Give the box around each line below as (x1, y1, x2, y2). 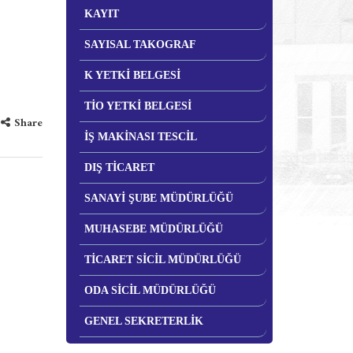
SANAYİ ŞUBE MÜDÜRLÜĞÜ (84, 192, 233, 204)
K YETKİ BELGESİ (84, 69, 180, 81)
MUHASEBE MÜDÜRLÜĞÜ (84, 223, 223, 235)
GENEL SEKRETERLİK (84, 315, 203, 327)
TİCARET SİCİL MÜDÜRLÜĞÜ (84, 254, 241, 266)
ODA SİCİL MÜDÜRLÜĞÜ (84, 284, 216, 296)
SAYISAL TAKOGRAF (84, 39, 196, 50)
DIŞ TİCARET (84, 162, 154, 173)
